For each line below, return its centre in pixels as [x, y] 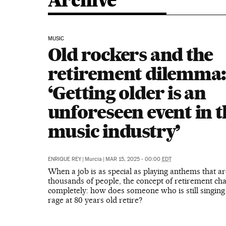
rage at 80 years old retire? [95, 200]
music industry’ [114, 131]
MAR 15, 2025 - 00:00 [133, 159]
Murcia [93, 159]
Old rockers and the [130, 54]
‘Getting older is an [127, 93]
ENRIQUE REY [64, 159]
